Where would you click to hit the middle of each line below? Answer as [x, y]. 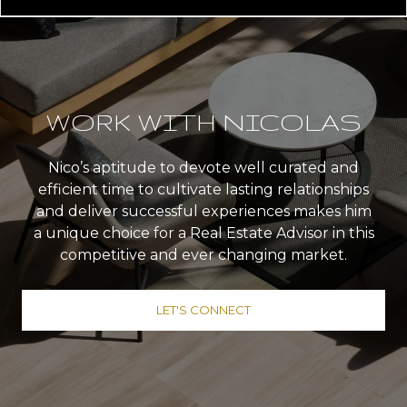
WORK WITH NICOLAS [203, 121]
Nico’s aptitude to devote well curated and [203, 167]
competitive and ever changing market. [203, 254]
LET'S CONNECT [203, 309]
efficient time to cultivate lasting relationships [203, 189]
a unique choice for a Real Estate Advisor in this [203, 233]
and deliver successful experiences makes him [203, 211]
